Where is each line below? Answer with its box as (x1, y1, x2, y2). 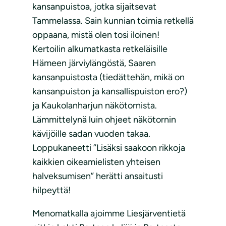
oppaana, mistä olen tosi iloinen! (32, 29, 159, 40)
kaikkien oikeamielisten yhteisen (32, 156, 160, 167)
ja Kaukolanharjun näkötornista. (32, 99, 157, 111)
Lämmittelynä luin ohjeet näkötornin (32, 114, 176, 125)
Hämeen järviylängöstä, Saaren (32, 57, 156, 69)
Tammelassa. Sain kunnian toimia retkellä (32, 15, 194, 26)
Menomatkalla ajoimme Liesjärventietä (32, 207, 186, 219)
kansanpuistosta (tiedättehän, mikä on (32, 71, 185, 83)
